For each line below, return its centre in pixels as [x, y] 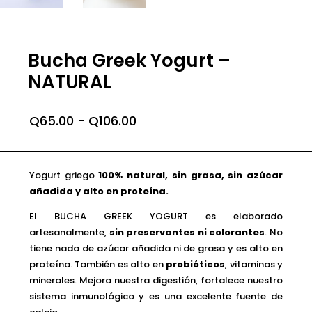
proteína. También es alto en [98, 264]
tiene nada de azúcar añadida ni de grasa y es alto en [156, 248]
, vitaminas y [254, 264]
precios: [161, 147]
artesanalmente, [69, 232]
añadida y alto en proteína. [99, 191]
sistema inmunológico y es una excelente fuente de [156, 296]
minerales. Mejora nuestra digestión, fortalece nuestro [156, 280]
